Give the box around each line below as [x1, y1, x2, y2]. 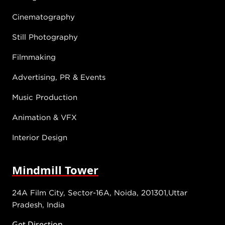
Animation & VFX [12, 113, 77, 122]
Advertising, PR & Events [12, 73, 105, 81]
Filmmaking [12, 53, 56, 61]
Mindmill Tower [12, 162, 98, 178]
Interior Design [12, 133, 67, 142]
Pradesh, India [12, 200, 65, 209]
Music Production [12, 93, 77, 101]
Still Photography [12, 33, 78, 41]
